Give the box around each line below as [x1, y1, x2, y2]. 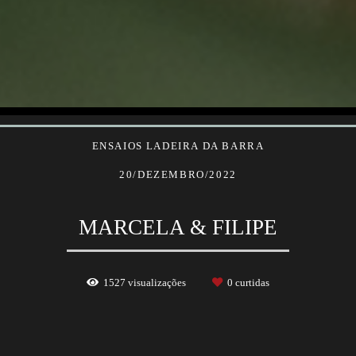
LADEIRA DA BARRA [145, 140, 265, 153]
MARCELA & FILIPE [79, 215, 277, 240]
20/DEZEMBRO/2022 [119, 168, 237, 181]
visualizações [126, 277, 188, 289]
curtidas [233, 277, 269, 289]
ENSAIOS [91, 140, 143, 153]
